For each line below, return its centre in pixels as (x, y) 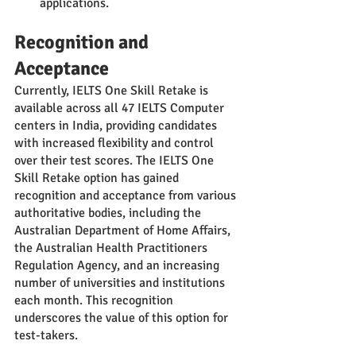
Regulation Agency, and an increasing (118, 266)
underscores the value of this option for (123, 318)
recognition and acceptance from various (127, 196)
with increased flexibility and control (116, 143)
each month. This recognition (95, 301)
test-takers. (46, 336)
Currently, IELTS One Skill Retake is (113, 91)
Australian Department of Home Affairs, (124, 231)
